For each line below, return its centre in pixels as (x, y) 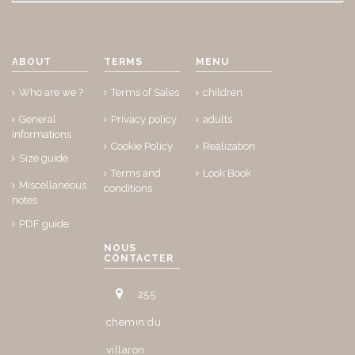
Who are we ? (51, 93)
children (223, 93)
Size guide (44, 158)
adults (218, 120)
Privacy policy (144, 120)
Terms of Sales (145, 93)
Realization (229, 147)
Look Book (227, 174)
